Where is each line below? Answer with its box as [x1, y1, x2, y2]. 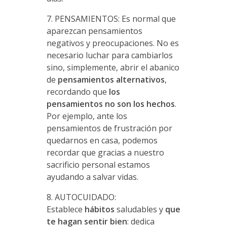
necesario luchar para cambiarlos [46, 49, 173, 61]
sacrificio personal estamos [46, 159, 150, 170]
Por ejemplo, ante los [46, 110, 127, 122]
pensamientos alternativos [55, 73, 165, 85]
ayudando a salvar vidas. [46, 171, 138, 182]
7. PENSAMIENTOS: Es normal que [46, 13, 176, 24]
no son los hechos [104, 98, 175, 109]
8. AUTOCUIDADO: [46, 191, 116, 203]
